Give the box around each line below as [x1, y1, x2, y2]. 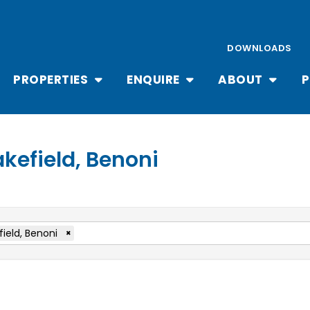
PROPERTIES [13, 71, 91, 88]
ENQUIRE [127, 71, 183, 88]
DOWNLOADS [227, 41, 292, 55]
